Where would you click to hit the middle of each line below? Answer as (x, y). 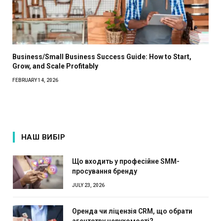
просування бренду (105, 171)
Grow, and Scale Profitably (55, 66)
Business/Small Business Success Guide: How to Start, (102, 56)
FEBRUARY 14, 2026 (35, 80)
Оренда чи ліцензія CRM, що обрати (132, 211)
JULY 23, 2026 (88, 185)
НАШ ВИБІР (43, 137)
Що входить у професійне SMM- (126, 161)
